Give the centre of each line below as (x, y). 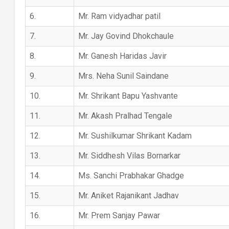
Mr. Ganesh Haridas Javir (122, 56)
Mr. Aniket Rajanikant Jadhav (128, 196)
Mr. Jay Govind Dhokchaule (126, 36)
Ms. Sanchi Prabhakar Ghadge (131, 176)
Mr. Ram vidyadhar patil (119, 16)
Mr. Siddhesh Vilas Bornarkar (129, 156)
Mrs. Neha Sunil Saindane (123, 76)
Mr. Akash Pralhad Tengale (125, 116)
